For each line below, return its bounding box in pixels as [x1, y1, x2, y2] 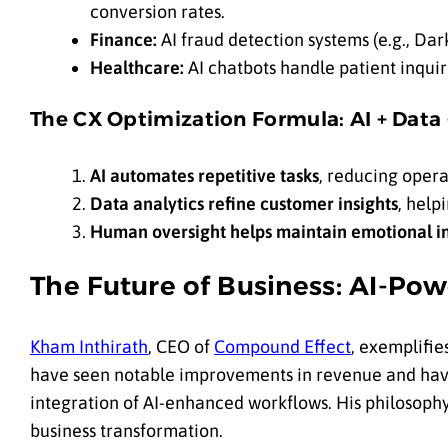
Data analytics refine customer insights [90, 192, 398, 214]
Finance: [90, 28, 157, 50]
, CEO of [148, 336, 214, 358]
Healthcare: [90, 56, 184, 78]
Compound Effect [214, 336, 351, 358]
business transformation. [30, 420, 223, 442]
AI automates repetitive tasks [90, 164, 319, 186]
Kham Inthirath [30, 336, 148, 358]
